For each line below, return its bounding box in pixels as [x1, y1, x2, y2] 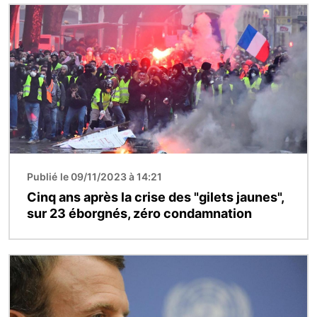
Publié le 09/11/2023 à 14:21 [27, 171, 163, 183]
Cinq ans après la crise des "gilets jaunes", [27, 190, 284, 205]
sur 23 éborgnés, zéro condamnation [27, 206, 252, 221]
